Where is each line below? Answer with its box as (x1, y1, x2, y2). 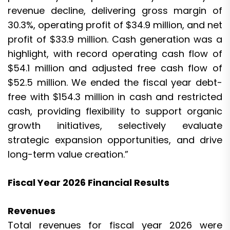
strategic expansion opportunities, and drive (8, 133, 222, 146)
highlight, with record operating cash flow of (8, 47, 222, 60)
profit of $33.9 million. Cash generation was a (8, 32, 222, 46)
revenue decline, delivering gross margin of (8, 4, 222, 17)
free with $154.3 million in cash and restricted (8, 90, 222, 103)
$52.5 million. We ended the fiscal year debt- (8, 75, 222, 89)
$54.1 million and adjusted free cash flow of (8, 61, 222, 74)
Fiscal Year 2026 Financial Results (8, 176, 169, 189)
